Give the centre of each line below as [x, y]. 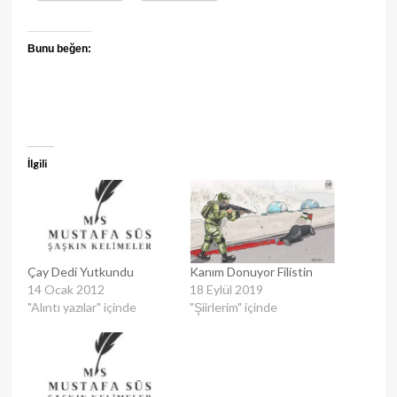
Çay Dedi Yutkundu [80, 271]
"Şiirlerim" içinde [234, 307]
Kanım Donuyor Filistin [251, 271]
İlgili [37, 164]
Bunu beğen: [59, 49]
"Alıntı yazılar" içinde [82, 307]
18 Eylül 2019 [226, 289]
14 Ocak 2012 [66, 289]
